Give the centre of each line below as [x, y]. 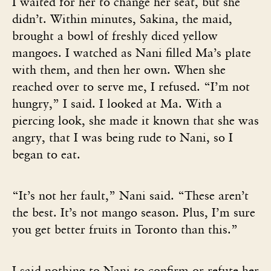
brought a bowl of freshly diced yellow [115, 35]
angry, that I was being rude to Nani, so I [122, 137]
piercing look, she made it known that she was [135, 120]
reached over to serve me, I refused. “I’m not [131, 86]
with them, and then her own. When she [119, 69]
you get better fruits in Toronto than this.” [125, 229]
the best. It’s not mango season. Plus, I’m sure [134, 212]
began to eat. [48, 154]
